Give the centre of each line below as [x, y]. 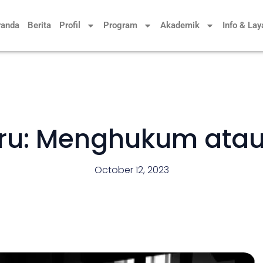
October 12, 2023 [131, 170]
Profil [70, 25]
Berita [39, 25]
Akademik [180, 25]
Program [120, 25]
